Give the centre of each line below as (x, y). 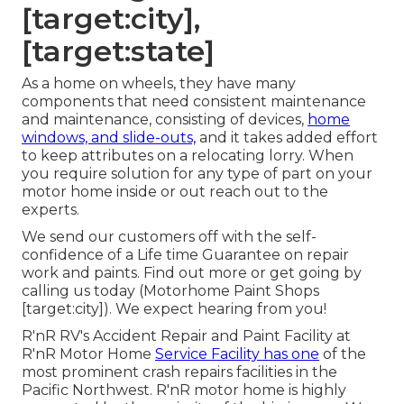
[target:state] (118, 51)
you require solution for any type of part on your (197, 174)
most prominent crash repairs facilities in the (179, 372)
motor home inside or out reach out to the (175, 192)
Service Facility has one (237, 354)
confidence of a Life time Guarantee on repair (185, 255)
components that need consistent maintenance (194, 102)
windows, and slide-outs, (109, 138)
